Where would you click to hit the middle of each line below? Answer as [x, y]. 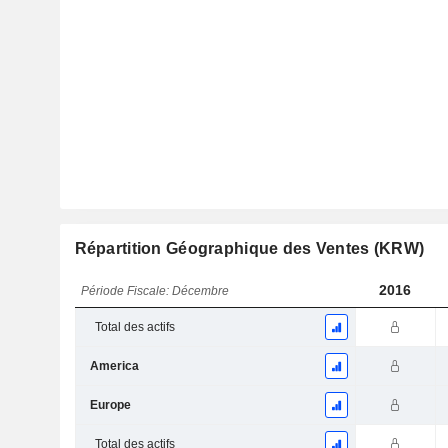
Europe [110, 405]
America [114, 366]
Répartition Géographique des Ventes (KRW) [249, 249]
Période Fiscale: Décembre [155, 291]
